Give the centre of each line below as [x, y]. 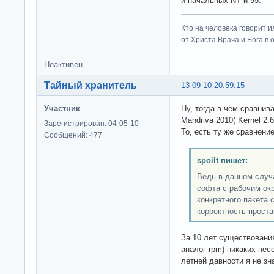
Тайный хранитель [91, 86]
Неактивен [63, 65]
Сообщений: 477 [73, 135]
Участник [62, 109]
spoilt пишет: [222, 160]
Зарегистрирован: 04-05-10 [91, 124]
